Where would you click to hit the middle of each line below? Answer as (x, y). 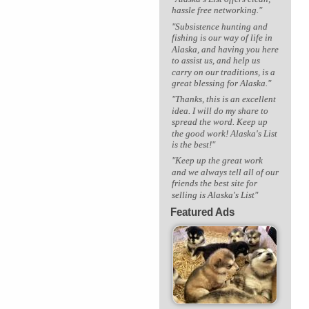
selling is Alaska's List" (215, 195)
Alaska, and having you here (225, 49)
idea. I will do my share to (220, 110)
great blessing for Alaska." (221, 83)
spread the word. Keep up (219, 122)
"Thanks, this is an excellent (223, 99)
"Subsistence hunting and (219, 27)
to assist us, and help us (216, 61)
